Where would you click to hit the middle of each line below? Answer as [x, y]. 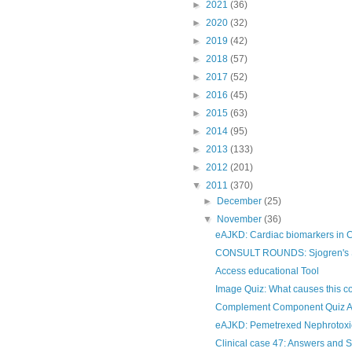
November [241, 219]
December [241, 201]
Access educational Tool [267, 271]
